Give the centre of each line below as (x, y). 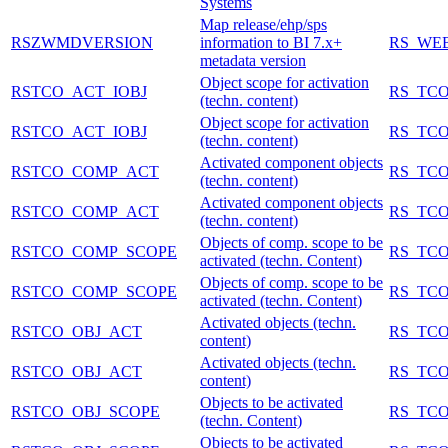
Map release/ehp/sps (263, 24)
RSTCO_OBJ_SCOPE (85, 411)
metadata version (253, 60)
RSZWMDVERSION (82, 42)
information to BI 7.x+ (271, 42)
